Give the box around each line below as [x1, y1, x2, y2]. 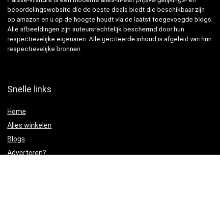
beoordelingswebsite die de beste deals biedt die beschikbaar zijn [7, 6, 205, 14]
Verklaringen [7, 181, 56, 192]
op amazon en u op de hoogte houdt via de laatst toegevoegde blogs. [7, 16, 213, 24]
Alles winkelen [7, 121, 52, 130]
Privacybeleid [7, 204, 49, 213]
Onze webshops [7, 163, 58, 171]
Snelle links [7, 84, 52, 95]
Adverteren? [7, 149, 46, 157]
